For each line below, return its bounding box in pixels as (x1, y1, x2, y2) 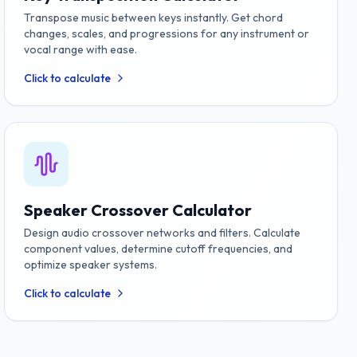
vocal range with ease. (24, 42, 138, 57)
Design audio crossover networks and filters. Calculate (24, 226, 301, 240)
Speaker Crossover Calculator (24, 200, 253, 220)
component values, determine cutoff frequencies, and (24, 241, 293, 256)
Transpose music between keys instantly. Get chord (24, 10, 284, 25)
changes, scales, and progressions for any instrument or (24, 26, 310, 41)
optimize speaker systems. (24, 257, 158, 272)
